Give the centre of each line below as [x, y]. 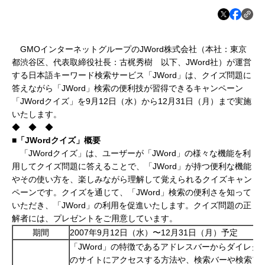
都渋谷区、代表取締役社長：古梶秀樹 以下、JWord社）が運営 [132, 62]
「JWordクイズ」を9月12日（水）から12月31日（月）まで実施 [132, 101]
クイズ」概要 [76, 140]
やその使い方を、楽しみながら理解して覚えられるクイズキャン [132, 180]
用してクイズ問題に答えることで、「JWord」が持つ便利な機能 [132, 167]
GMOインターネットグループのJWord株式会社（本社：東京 [129, 49]
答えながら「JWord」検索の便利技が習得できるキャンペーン [127, 88]
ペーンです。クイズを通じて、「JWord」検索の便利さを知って [132, 193]
